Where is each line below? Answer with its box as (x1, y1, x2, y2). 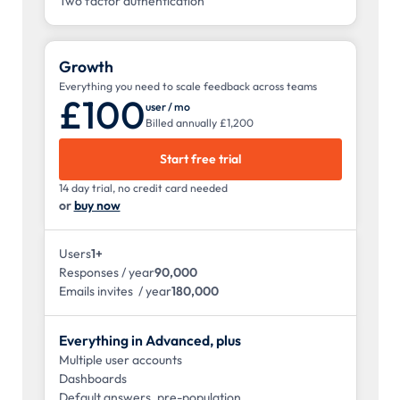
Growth (58, 55, 113, 77)
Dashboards (58, 371, 127, 387)
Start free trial (159, 150, 241, 167)
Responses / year (58, 264, 154, 281)
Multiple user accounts (58, 352, 182, 369)
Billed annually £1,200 (145, 115, 254, 129)
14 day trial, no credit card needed (58, 181, 228, 196)
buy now (73, 197, 121, 214)
